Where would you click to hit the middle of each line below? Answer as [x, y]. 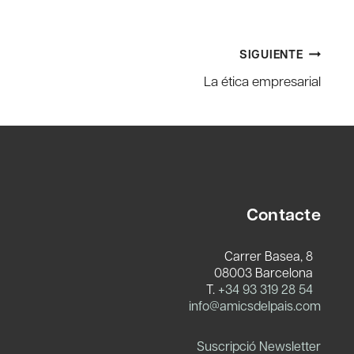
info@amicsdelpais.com [255, 305]
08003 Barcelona [267, 272]
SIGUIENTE [271, 54]
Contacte [283, 214]
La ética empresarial [262, 81]
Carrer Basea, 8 [273, 255]
